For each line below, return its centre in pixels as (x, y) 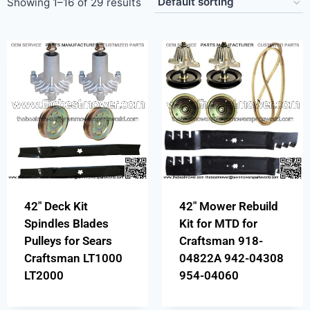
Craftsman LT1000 (73, 258)
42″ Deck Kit (56, 207)
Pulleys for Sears (68, 241)
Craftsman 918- (221, 241)
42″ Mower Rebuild (228, 207)
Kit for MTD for (218, 224)
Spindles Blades (66, 224)
